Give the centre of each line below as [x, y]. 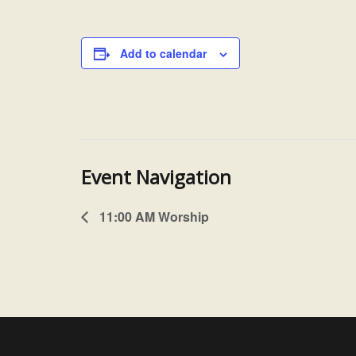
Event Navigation [156, 177]
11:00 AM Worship [153, 216]
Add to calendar [163, 54]
